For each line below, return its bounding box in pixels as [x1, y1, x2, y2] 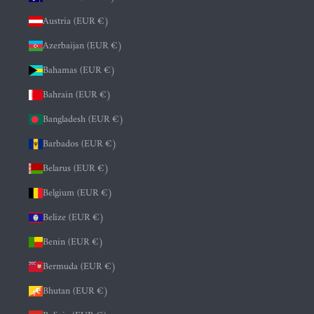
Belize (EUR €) [43, 209, 104, 227]
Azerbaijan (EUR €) [43, 37, 123, 55]
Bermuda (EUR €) [43, 258, 116, 276]
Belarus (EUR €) [43, 160, 109, 178]
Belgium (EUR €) [43, 184, 113, 203]
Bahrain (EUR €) [43, 86, 111, 104]
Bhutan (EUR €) [43, 282, 109, 301]
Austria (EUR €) [43, 13, 109, 31]
